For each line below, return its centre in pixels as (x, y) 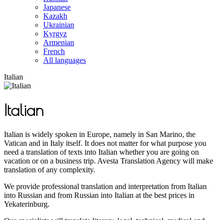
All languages (65, 60)
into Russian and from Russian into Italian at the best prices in (99, 195)
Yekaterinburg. (27, 204)
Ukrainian (59, 25)
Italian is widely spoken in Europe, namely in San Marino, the (100, 134)
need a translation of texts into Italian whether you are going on (101, 152)
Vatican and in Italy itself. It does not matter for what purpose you (105, 143)
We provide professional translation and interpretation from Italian (105, 186)
